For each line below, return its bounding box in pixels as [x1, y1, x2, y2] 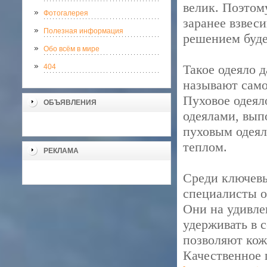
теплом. [183, 139, 227, 154]
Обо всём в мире [44, 45, 100, 53]
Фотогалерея [44, 9, 88, 17]
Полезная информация [44, 27, 123, 35]
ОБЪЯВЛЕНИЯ [44, 98, 97, 107]
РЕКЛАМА [44, 147, 79, 155]
